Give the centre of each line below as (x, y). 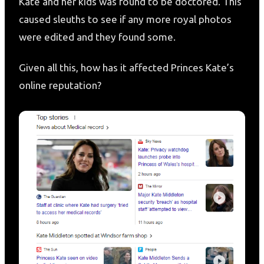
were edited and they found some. (97, 37)
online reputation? (60, 85)
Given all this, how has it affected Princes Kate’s (126, 67)
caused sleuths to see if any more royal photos (125, 19)
